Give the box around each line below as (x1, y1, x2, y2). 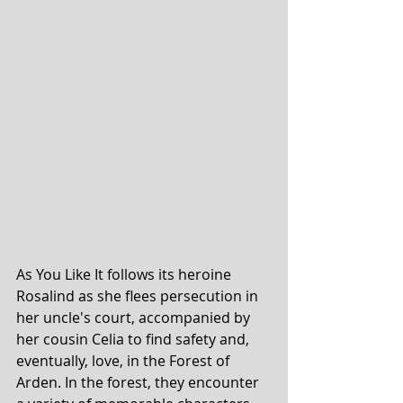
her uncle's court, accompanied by (16, 308, 254, 328)
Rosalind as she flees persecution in (16, 286, 262, 307)
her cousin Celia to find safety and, (16, 329, 253, 350)
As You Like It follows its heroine (16, 264, 235, 285)
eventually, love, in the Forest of (16, 351, 233, 372)
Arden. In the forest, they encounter (16, 372, 263, 393)
